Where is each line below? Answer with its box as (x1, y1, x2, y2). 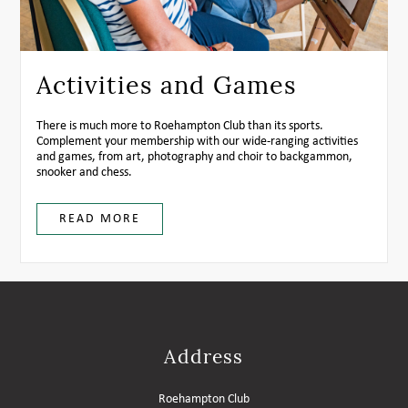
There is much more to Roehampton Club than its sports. (36, 119, 323, 133)
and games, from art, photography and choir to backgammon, (36, 150, 352, 164)
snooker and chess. (36, 166, 132, 179)
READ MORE (58, 212, 140, 226)
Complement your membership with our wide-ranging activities (36, 135, 358, 148)
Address (164, 344, 244, 369)
